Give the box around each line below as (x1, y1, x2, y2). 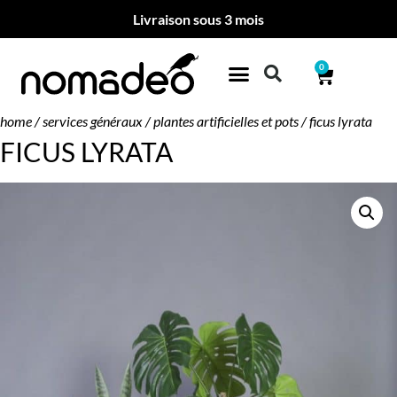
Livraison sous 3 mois (133, 11, 264, 27)
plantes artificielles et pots (153, 113, 299, 130)
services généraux (43, 113, 143, 130)
